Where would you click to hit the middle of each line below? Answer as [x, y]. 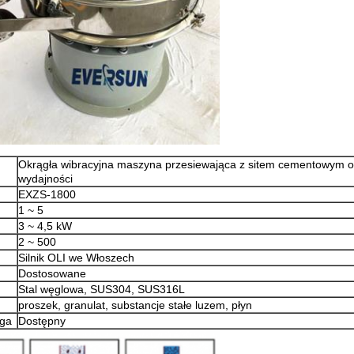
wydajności [45, 179]
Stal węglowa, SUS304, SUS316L [102, 289]
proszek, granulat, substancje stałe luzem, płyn [135, 305]
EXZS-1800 [47, 194]
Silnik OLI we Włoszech [76, 258]
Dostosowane [52, 273]
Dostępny [42, 321]
